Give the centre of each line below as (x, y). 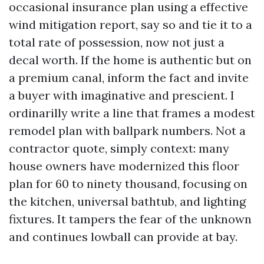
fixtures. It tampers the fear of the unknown (130, 219)
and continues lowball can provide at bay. (123, 237)
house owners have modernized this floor (124, 166)
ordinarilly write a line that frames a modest (132, 113)
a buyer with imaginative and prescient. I (122, 95)
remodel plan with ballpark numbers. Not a (127, 131)
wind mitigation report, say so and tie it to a (131, 24)
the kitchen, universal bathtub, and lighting (127, 201)
